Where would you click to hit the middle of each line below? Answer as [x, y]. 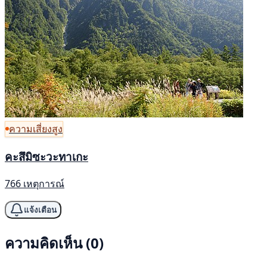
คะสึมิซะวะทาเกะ [46, 156]
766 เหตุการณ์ [35, 184]
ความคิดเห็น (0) [54, 243]
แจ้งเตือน [40, 210]
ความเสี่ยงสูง [36, 128]
